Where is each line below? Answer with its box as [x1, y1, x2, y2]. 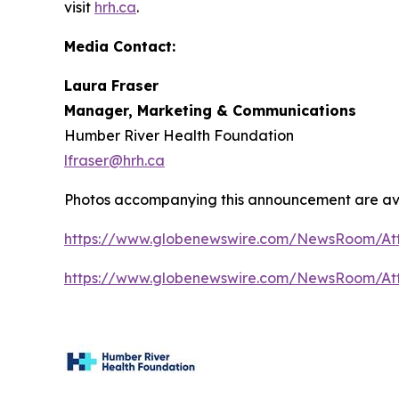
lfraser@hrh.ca [64, 151, 165, 169]
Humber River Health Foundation [64, 126, 294, 144]
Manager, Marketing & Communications [64, 101, 356, 119]
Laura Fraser [64, 76, 159, 94]
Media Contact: [64, 37, 175, 55]
